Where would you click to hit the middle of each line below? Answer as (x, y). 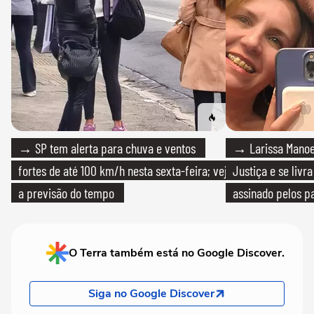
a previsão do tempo (66, 193)
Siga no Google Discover (151, 294)
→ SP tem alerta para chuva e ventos (107, 148)
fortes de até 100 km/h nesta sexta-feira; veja (125, 170)
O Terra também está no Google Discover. (177, 253)
